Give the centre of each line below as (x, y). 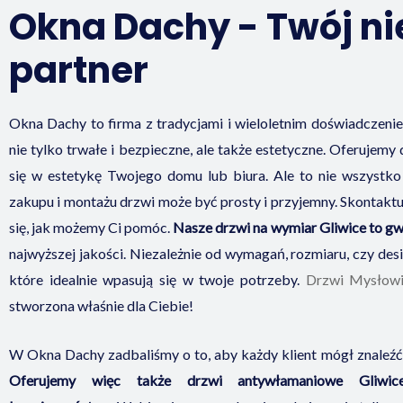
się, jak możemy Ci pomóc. (91, 227)
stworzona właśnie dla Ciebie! (101, 305)
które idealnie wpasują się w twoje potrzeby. (157, 279)
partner (79, 70)
